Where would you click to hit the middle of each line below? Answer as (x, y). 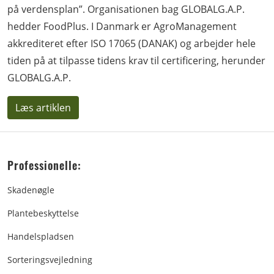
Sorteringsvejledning (50, 260)
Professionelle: (44, 165)
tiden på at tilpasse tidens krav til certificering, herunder (136, 61)
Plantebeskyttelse (43, 213)
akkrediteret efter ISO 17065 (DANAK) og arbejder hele (131, 43)
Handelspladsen (41, 236)
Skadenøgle (31, 190)
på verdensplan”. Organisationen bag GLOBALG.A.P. (126, 9)
